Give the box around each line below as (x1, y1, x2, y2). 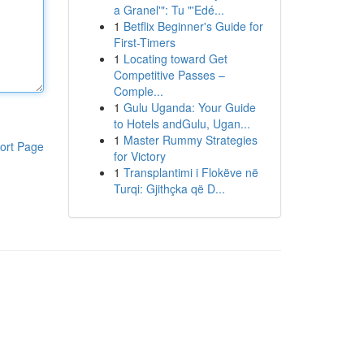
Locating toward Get (123, 50, 227, 67)
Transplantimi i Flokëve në (123, 164, 258, 180)
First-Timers (113, 34, 175, 50)
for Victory (113, 148, 166, 164)
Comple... (113, 83, 163, 99)
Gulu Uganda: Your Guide (123, 99, 256, 115)
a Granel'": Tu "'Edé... (113, 2, 224, 18)
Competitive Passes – (113, 67, 225, 83)
